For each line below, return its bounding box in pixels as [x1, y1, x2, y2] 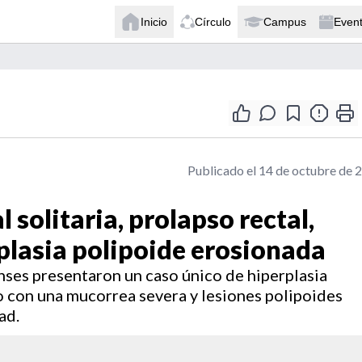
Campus [263, 15, 306, 28]
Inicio [141, 15, 167, 28]
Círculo [195, 15, 231, 28]
